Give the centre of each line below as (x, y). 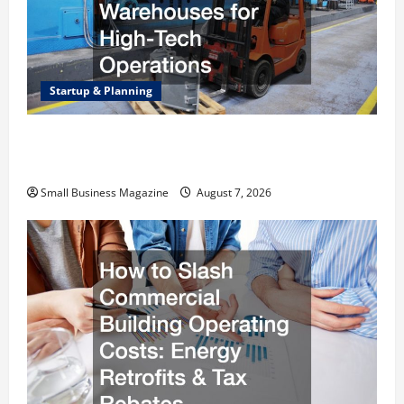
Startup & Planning (101, 91)
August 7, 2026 (233, 193)
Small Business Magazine (105, 193)
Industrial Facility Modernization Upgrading (185, 141)
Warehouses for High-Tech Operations (162, 166)
